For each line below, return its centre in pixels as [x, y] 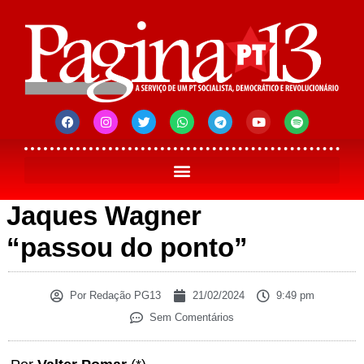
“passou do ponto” [127, 248]
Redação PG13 [123, 296]
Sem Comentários [192, 318]
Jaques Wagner [104, 216]
